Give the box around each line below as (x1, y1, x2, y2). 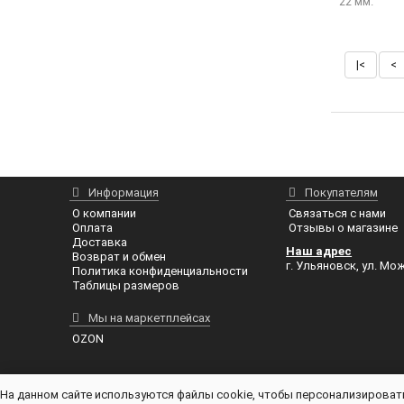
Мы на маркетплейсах (88, 311, 211, 326)
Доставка (72, 235, 128, 250)
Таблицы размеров (72, 279, 180, 293)
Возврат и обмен (72, 250, 167, 264)
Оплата (72, 221, 114, 235)
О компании (72, 207, 137, 221)
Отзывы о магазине (289, 221, 399, 235)
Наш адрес (286, 244, 353, 259)
